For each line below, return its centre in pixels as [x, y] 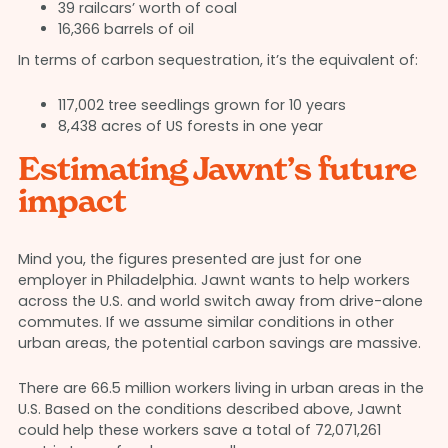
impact [72, 201]
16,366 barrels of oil [125, 29]
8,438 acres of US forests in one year [190, 126]
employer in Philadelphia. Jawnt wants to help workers [213, 280]
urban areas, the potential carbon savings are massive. [219, 343]
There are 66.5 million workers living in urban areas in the [220, 388]
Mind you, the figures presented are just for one [189, 259]
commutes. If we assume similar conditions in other [205, 322]
